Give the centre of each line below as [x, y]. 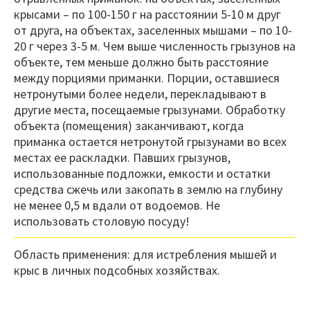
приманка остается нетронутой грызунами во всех [150, 142]
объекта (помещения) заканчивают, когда [129, 126]
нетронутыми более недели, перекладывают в [140, 94]
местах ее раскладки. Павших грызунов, [122, 158]
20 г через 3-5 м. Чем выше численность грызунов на [155, 46]
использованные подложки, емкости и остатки [142, 174]
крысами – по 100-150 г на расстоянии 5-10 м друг [147, 15]
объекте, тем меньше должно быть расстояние [141, 62]
